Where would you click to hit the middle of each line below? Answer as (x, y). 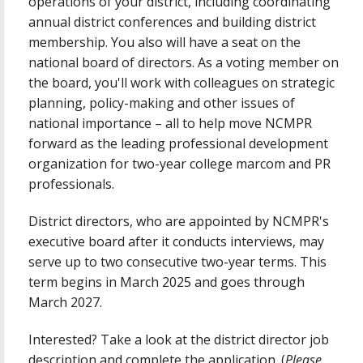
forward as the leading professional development (178, 143)
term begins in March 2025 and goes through (167, 282)
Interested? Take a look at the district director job (179, 340)
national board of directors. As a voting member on (184, 62)
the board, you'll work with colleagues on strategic (181, 82)
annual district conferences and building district (172, 21)
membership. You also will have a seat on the (164, 42)
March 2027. (67, 303)
